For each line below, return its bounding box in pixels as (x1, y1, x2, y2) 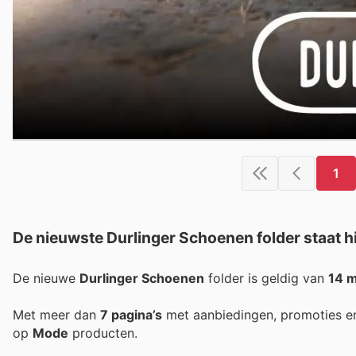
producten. (68, 324, 137, 341)
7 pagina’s (100, 306, 162, 323)
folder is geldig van (204, 269, 328, 286)
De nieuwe (13, 269, 79, 286)
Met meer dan (13, 306, 100, 323)
